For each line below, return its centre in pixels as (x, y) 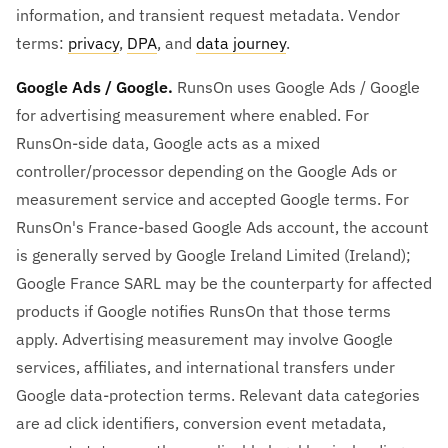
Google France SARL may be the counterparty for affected (224, 282)
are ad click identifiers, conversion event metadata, (201, 422)
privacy (93, 42)
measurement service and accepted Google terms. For (212, 198)
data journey (241, 42)
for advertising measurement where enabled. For (192, 114)
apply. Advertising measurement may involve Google (204, 338)
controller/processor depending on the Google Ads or (206, 170)
